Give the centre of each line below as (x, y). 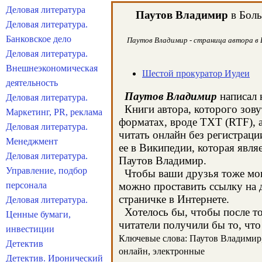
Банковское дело (39, 39)
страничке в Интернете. (174, 199)
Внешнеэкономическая (52, 68)
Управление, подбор (46, 170)
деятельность (32, 83)
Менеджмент (32, 141)
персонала (26, 185)
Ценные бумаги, (38, 214)
